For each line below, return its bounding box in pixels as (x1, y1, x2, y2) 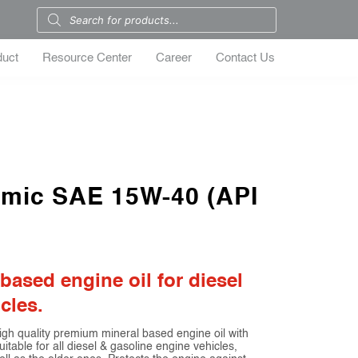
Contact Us (216, 52, 276, 64)
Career (156, 52, 193, 64)
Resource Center (42, 52, 133, 64)
